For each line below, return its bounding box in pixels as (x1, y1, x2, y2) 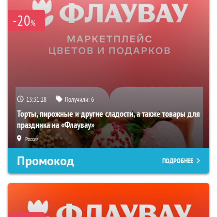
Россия (25, 135, 39, 143)
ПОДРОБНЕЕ (162, 156, 193, 166)
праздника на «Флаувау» (17, 119, 94, 131)
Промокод (17, 153, 74, 170)
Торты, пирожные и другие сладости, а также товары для (17, 108, 200, 120)
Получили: (65, 95, 91, 104)
